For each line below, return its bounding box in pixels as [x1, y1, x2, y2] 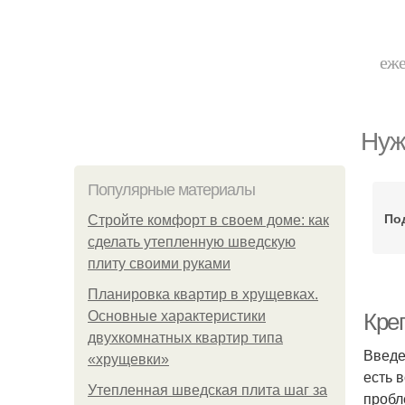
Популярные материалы [88, 181, 255, 199]
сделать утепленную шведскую [88, 234, 296, 250]
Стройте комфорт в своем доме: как [88, 212, 329, 228]
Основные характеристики [88, 308, 266, 324]
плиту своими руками [88, 256, 231, 271]
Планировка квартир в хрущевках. [88, 287, 318, 302]
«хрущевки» [88, 352, 169, 367]
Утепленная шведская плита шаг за [88, 382, 327, 398]
